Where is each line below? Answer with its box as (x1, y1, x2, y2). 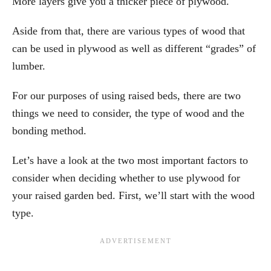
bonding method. (12, 124, 87, 137)
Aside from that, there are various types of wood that (12, 24, 245, 37)
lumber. (12, 59, 45, 72)
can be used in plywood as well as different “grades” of (12, 42, 256, 54)
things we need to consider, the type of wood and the (12, 106, 244, 119)
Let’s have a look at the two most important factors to (12, 154, 248, 166)
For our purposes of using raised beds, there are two (12, 89, 241, 102)
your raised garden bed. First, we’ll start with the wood (12, 189, 255, 201)
